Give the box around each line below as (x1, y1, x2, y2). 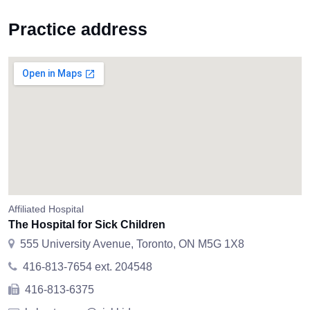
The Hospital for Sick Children (8, 219, 165, 230)
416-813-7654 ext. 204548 (23, 261, 152, 273)
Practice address (8, 19, 147, 39)
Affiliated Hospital (8, 203, 84, 215)
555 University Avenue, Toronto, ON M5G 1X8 (20, 238, 244, 250)
